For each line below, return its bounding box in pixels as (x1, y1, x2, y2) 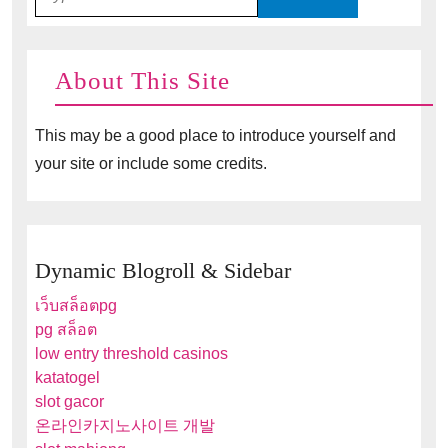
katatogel (35, 368, 100, 386)
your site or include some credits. (35, 154, 267, 172)
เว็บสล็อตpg (35, 296, 117, 314)
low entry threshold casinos (35, 344, 228, 362)
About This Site (55, 66, 230, 94)
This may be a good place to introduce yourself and (35, 126, 396, 144)
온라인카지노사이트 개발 (35, 416, 215, 434)
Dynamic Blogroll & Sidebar (35, 258, 291, 283)
